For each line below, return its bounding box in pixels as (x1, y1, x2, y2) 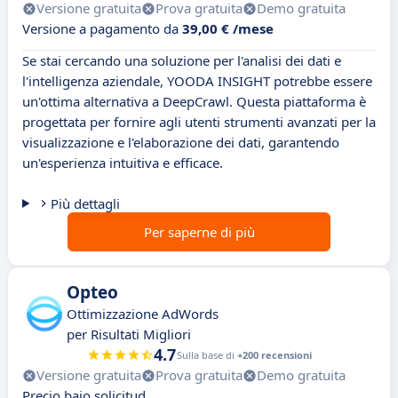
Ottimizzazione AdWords (67, 305, 219, 323)
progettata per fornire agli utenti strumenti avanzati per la (22, 113, 376, 131)
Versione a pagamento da (22, 20, 182, 38)
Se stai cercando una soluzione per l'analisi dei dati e (22, 52, 341, 70)
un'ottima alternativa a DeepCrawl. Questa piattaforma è (22, 92, 366, 111)
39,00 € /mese (182, 20, 274, 38)
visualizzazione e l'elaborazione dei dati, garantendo (22, 133, 339, 152)
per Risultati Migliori (67, 325, 191, 344)
